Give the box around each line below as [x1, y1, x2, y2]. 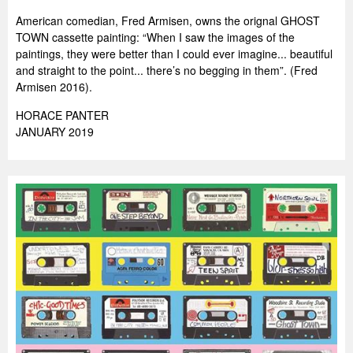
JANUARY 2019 [16, 124, 94, 139]
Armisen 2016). [16, 79, 92, 95]
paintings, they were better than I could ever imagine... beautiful [16, 46, 333, 61]
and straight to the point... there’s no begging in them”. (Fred [16, 62, 318, 78]
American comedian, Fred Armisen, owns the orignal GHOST [16, 13, 320, 28]
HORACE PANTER [16, 107, 109, 123]
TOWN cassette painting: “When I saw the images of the [16, 29, 295, 45]
